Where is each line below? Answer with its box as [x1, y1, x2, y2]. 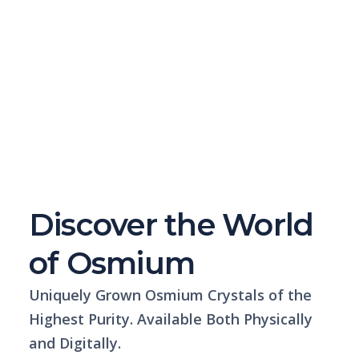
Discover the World [29, 205, 314, 244]
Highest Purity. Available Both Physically [29, 309, 313, 329]
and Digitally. [29, 333, 121, 353]
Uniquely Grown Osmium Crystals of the [29, 284, 312, 305]
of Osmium [29, 244, 196, 282]
